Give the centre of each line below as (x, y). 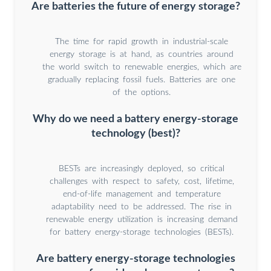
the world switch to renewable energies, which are (142, 67)
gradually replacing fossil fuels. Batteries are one (142, 80)
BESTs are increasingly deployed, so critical (142, 169)
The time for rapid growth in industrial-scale (142, 42)
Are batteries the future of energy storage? (135, 7)
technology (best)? (135, 134)
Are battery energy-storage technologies (135, 258)
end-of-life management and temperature (142, 194)
